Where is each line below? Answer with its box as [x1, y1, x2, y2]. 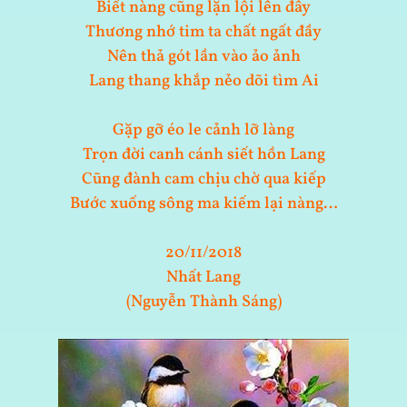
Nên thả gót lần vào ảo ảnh [106, 45, 301, 69]
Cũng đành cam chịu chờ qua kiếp [81, 168, 326, 192]
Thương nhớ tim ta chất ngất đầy [85, 21, 322, 45]
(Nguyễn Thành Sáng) [125, 291, 282, 314]
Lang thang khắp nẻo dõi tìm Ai [88, 70, 319, 94]
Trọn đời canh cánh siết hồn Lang [82, 144, 325, 167]
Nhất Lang [166, 266, 241, 290]
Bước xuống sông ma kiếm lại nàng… [69, 193, 338, 216]
